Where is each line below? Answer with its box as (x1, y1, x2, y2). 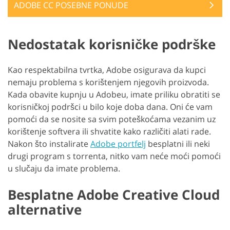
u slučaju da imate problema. (8, 163, 120, 175)
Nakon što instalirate (8, 138, 90, 150)
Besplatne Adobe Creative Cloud (8, 185, 220, 204)
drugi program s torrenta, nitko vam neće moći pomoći (8, 150, 221, 162)
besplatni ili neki (146, 138, 210, 150)
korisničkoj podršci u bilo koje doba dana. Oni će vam (8, 101, 213, 113)
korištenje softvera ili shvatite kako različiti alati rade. (8, 126, 211, 138)
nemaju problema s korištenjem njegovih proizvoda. (8, 76, 209, 88)
